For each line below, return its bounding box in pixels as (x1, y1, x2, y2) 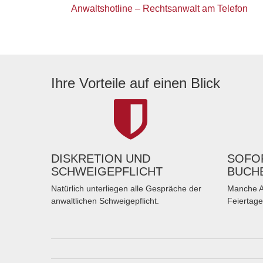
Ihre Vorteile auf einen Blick (51, 75, 220, 92)
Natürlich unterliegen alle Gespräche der (51, 184, 201, 194)
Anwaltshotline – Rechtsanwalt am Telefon (71, 4, 248, 14)
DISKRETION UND (51, 152, 150, 166)
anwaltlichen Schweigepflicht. (51, 196, 159, 206)
